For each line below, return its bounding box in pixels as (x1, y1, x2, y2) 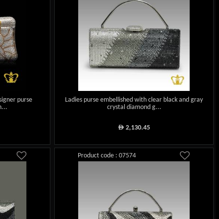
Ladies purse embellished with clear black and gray (65, 96, 203, 104)
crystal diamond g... (107, 104, 161, 111)
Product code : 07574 (78, 152, 136, 159)
